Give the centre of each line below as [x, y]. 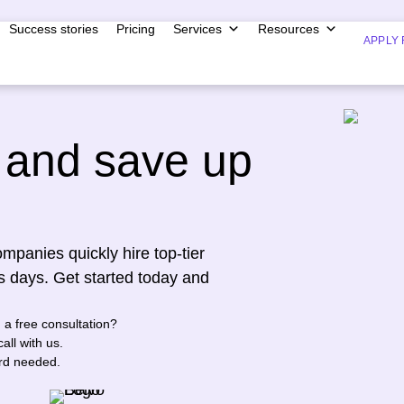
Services [197, 29]
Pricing [135, 29]
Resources [288, 29]
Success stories [53, 29]
